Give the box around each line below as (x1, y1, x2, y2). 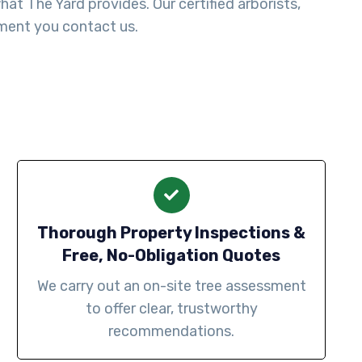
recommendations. (108, 322, 234, 341)
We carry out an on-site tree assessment (36, 277, 306, 296)
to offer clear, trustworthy (85, 300, 258, 318)
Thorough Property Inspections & (37, 223, 305, 243)
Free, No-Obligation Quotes (62, 246, 280, 266)
